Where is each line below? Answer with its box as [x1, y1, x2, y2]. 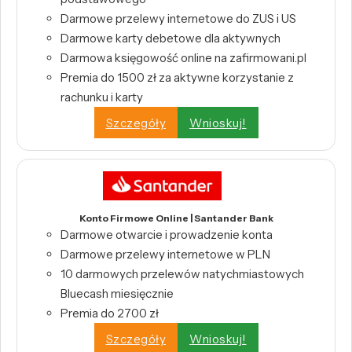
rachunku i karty [60, 90, 143, 105]
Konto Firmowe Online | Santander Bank [79, 212, 273, 225]
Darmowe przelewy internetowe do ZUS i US [60, 11, 296, 27]
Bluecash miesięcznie [60, 286, 174, 302]
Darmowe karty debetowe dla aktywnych [60, 31, 280, 46]
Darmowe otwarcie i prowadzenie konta [60, 227, 273, 243]
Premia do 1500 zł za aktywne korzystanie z [60, 70, 294, 86]
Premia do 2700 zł [60, 306, 159, 321]
